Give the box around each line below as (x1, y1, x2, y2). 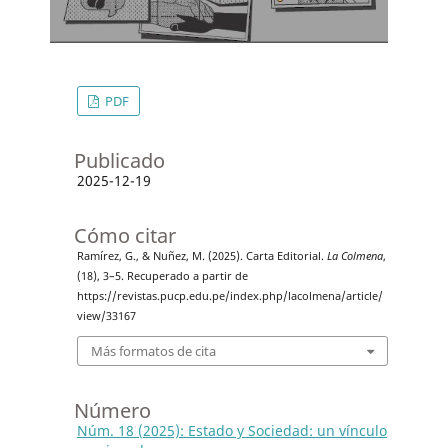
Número (73, 397, 151, 425)
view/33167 (76, 308, 136, 323)
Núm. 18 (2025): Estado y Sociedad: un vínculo (76, 421, 387, 441)
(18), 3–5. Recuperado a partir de (76, 268, 248, 283)
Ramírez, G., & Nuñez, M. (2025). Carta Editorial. (76, 248, 327, 263)
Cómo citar (73, 221, 176, 249)
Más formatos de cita (90, 342, 216, 361)
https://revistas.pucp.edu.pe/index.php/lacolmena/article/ (76, 288, 383, 303)
